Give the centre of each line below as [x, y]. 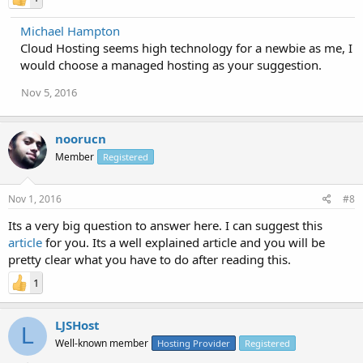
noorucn [81, 139]
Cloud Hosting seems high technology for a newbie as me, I [186, 48]
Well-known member [102, 343]
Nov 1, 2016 [35, 199]
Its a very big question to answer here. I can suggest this [165, 225]
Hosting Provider [194, 343]
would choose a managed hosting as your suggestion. [171, 65]
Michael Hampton [70, 31]
